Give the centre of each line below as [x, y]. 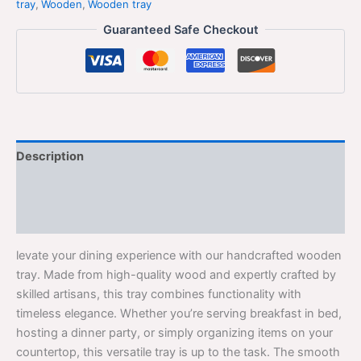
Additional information [80, 187]
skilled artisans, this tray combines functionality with [159, 294]
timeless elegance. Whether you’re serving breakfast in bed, [179, 313]
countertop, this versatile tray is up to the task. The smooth [178, 352]
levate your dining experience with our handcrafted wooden [179, 255]
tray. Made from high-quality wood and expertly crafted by [176, 274]
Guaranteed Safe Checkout [180, 29]
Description [50, 156]
